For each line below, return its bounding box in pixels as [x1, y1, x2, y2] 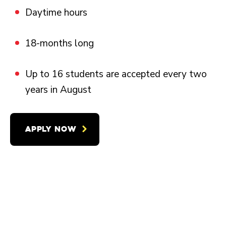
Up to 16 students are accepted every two [25, 67, 207, 81]
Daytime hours [25, 6, 87, 19]
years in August [25, 83, 91, 96]
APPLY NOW [25, 124, 77, 134]
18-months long [25, 36, 94, 50]
